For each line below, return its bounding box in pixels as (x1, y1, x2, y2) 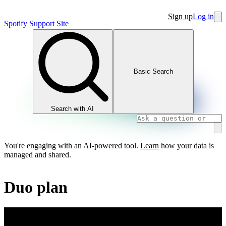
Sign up (168, 12, 193, 21)
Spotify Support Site (4, 19, 69, 28)
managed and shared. (4, 150, 71, 159)
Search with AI (51, 104, 94, 112)
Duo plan (4, 178, 68, 196)
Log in (193, 12, 214, 21)
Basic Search (133, 68, 173, 76)
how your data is (159, 141, 214, 150)
